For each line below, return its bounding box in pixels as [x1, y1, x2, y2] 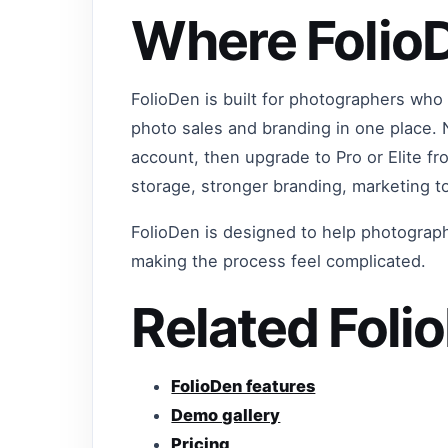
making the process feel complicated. [131, 250, 427, 271]
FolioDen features [171, 375, 316, 396]
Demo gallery [171, 404, 281, 425]
